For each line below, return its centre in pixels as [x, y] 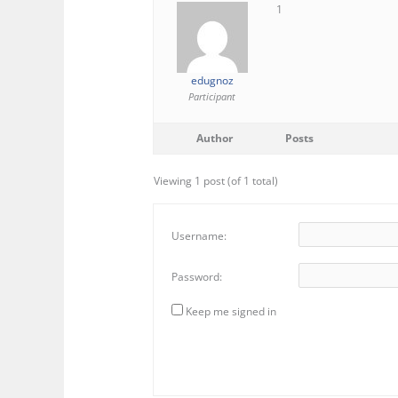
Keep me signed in [231, 312]
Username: [199, 236]
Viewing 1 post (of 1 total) [216, 181]
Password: [197, 277]
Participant [212, 97]
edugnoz [212, 81]
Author [214, 139]
